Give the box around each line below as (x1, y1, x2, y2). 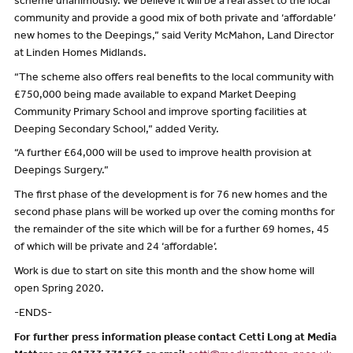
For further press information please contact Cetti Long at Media (13, 333, 336, 344)
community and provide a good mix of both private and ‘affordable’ (13, 13, 336, 25)
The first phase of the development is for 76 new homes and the (13, 191, 328, 203)
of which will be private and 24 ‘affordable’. (13, 243, 217, 255)
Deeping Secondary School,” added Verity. (13, 124, 219, 136)
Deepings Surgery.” (13, 166, 109, 178)
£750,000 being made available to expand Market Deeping (13, 90, 296, 102)
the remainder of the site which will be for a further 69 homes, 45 (13, 225, 329, 237)
